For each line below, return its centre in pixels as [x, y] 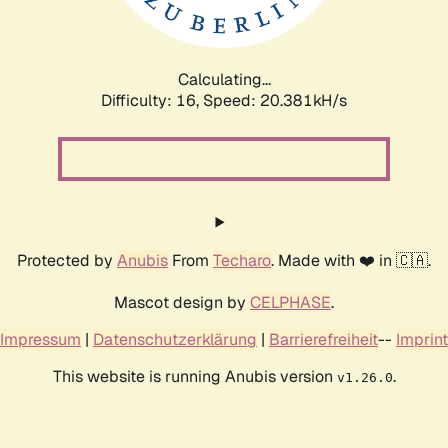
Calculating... [224, 79]
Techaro [242, 260]
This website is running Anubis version [194, 376]
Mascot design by [182, 302]
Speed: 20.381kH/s [275, 100]
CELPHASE [290, 302]
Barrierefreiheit [323, 339]
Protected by [67, 260]
